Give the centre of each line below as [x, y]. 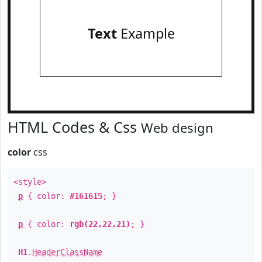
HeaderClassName [67, 252]
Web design [177, 127]
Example [146, 33]
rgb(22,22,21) [100, 224]
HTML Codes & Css [74, 127]
